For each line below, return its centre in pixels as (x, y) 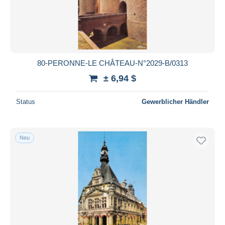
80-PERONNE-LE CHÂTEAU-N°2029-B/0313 (113, 63)
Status (26, 101)
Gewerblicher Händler (175, 101)
